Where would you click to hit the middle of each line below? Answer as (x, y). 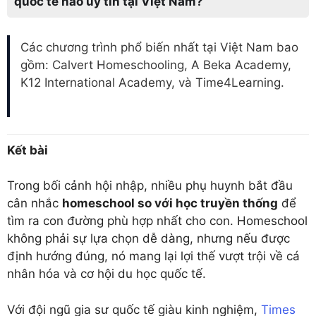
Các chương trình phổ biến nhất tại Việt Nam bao (159, 48)
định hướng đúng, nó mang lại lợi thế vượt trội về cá (153, 256)
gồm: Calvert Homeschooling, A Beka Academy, (156, 65)
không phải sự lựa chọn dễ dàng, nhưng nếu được (148, 239)
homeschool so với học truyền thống (170, 203)
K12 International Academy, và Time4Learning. (152, 83)
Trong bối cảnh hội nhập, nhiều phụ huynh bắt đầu (150, 186)
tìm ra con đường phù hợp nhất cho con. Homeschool (157, 221)
